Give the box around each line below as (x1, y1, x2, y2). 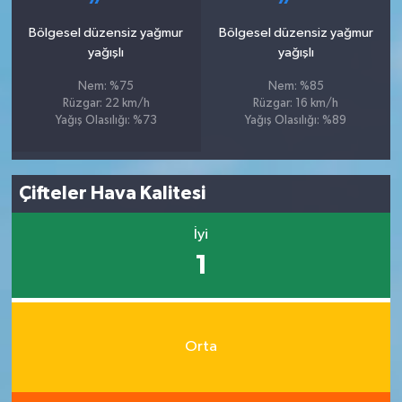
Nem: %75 (78, 80, 135, 92)
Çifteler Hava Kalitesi (19, 184, 206, 204)
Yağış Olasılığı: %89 (245, 114, 347, 127)
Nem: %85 (267, 80, 324, 92)
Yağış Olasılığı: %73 (55, 114, 157, 127)
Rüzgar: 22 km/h (62, 97, 150, 109)
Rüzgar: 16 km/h (253, 97, 339, 109)
